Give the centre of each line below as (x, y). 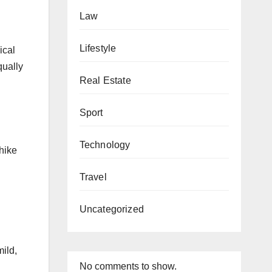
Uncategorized (112, 209)
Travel (93, 177)
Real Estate (105, 80)
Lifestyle (98, 48)
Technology (105, 145)
